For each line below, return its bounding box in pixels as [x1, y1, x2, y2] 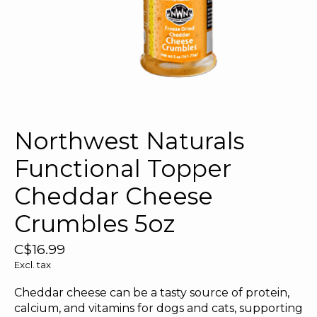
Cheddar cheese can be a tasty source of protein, [14, 286, 289, 300]
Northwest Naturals [14, 127, 244, 156]
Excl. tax [14, 259, 51, 271]
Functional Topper [14, 154, 231, 183]
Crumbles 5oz [14, 209, 175, 238]
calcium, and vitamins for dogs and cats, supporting [14, 301, 303, 316]
